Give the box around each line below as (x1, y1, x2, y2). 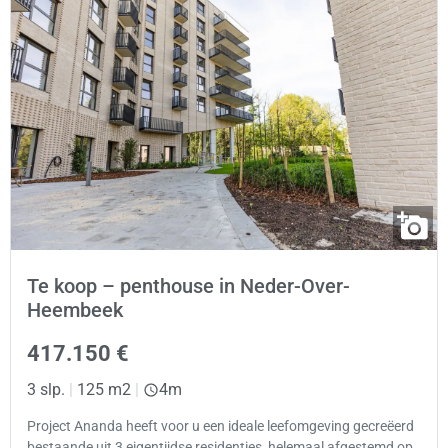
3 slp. (27, 379, 65, 399)
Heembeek (27, 297, 123, 322)
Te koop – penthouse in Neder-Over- (27, 273, 350, 298)
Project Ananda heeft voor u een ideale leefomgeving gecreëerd (27, 418, 414, 436)
